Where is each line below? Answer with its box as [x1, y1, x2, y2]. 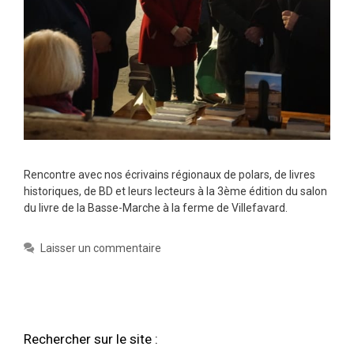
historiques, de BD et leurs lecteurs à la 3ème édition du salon [24, 185, 327, 198]
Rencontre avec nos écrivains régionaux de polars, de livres [24, 168, 315, 182]
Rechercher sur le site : [24, 331, 158, 348]
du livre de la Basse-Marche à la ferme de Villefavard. [24, 201, 288, 215]
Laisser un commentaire [40, 242, 162, 255]
